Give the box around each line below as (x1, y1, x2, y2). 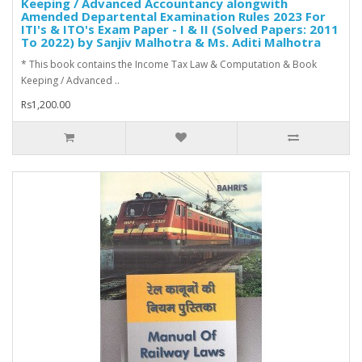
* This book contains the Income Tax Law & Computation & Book (21, 57, 317, 72)
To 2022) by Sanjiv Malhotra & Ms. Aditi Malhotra (21, 34, 321, 51)
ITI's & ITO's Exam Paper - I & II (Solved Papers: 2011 (21, 21, 339, 38)
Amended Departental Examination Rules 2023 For (21, 8, 326, 25)
